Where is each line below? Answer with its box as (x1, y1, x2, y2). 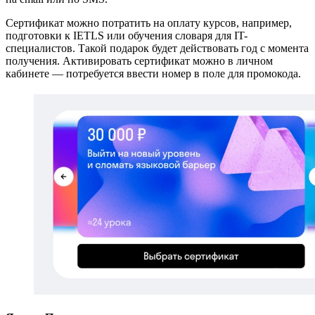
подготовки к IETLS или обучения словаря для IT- (6, 29, 247, 41)
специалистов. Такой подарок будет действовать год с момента (6, 41, 309, 54)
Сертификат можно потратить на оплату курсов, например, (6, 16, 292, 29)
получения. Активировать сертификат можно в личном (6, 54, 273, 67)
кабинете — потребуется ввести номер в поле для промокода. (6, 67, 301, 79)
